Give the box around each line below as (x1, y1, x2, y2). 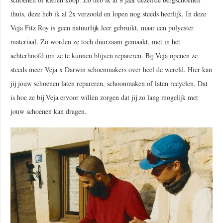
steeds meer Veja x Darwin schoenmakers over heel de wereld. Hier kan (10, 65, 212, 75)
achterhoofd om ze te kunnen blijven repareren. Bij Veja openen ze (10, 51, 198, 61)
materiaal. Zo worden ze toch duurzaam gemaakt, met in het (10, 37, 180, 47)
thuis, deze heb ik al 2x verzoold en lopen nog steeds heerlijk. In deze (10, 9, 206, 19)
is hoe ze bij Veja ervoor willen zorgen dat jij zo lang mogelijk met (10, 93, 198, 103)
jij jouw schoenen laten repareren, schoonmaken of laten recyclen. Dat (10, 79, 208, 89)
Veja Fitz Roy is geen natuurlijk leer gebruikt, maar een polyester (10, 23, 194, 33)
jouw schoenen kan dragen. (10, 107, 87, 116)
